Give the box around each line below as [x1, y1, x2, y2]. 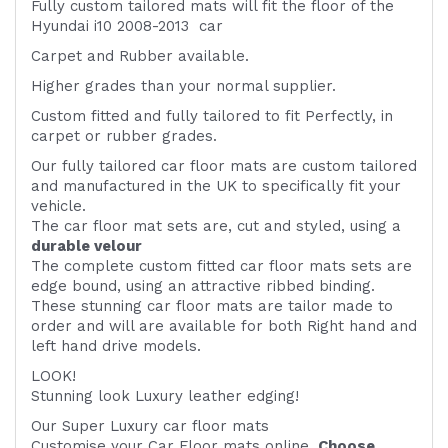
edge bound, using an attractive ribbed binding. [31, 277, 375, 296]
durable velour [31, 237, 142, 256]
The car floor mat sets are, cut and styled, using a [31, 217, 401, 236]
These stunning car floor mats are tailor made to [31, 297, 393, 316]
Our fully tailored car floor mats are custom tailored [31, 157, 417, 176]
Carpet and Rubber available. [31, 47, 249, 66]
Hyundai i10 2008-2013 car [31, 17, 223, 36]
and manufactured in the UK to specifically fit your [31, 177, 401, 196]
